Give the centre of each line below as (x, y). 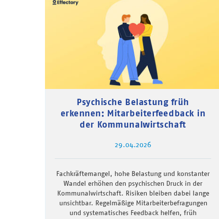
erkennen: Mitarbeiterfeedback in (133, 113)
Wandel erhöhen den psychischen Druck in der (133, 184)
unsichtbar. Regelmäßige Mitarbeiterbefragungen (133, 203)
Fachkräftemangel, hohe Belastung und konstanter (133, 174)
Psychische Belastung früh (133, 102)
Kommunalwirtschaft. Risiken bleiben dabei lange (133, 193)
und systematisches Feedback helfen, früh (133, 213)
